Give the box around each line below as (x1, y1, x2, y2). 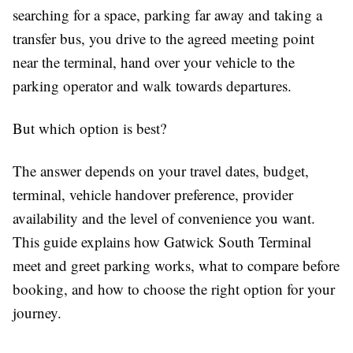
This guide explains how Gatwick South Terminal (13, 231, 311, 251)
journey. (13, 302, 61, 322)
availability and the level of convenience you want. (13, 207, 315, 228)
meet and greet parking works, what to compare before (13, 255, 340, 275)
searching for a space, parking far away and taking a (13, 4, 322, 24)
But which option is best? (13, 117, 166, 138)
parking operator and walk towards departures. (13, 75, 292, 95)
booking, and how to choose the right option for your (13, 278, 335, 299)
